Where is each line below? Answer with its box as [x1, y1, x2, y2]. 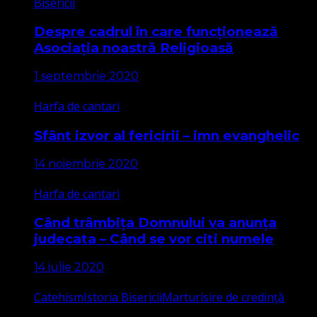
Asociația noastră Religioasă [34, 40, 234, 57]
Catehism [34, 289, 83, 305]
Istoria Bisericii [83, 289, 162, 305]
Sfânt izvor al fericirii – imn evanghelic [34, 127, 299, 144]
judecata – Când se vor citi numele [34, 231, 274, 248]
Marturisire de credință [162, 289, 284, 305]
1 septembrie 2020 [34, 69, 139, 83]
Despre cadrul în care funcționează [34, 23, 278, 40]
